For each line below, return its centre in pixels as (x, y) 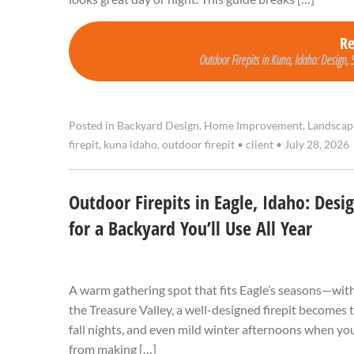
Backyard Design (158, 126)
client (260, 145)
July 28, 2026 (316, 145)
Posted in (93, 126)
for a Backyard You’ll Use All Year (190, 229)
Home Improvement (253, 126)
